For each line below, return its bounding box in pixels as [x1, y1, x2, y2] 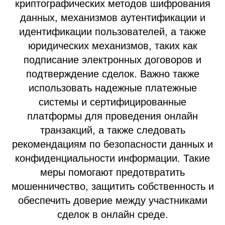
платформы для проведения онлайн [27, 110, 198, 122]
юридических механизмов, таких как [28, 40, 197, 51]
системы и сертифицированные [39, 96, 186, 107]
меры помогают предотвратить [40, 167, 185, 178]
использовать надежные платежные [28, 82, 197, 93]
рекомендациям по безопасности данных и [12, 139, 213, 150]
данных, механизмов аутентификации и [20, 12, 205, 23]
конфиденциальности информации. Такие [15, 153, 210, 164]
